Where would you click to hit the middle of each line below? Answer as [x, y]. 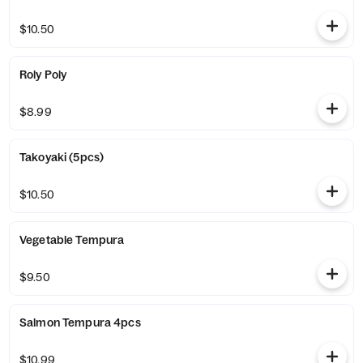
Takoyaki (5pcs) [62, 157]
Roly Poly [43, 75]
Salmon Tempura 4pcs [80, 322]
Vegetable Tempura [72, 240]
